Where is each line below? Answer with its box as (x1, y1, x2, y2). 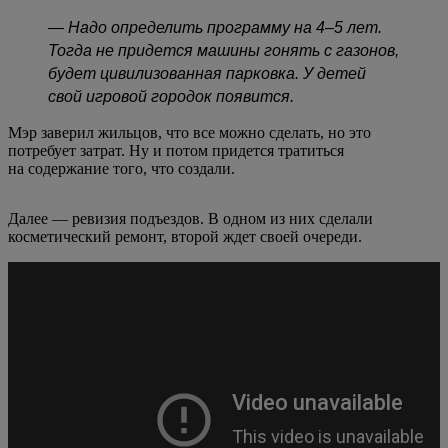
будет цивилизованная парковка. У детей (48, 64, 366, 82)
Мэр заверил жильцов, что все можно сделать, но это (8, 123, 371, 141)
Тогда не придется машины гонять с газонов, (48, 41, 399, 59)
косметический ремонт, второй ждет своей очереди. (8, 227, 362, 245)
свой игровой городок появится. (48, 87, 294, 105)
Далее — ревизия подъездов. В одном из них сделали (8, 209, 373, 227)
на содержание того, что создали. (8, 159, 235, 177)
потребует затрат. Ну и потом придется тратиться (8, 141, 344, 159)
